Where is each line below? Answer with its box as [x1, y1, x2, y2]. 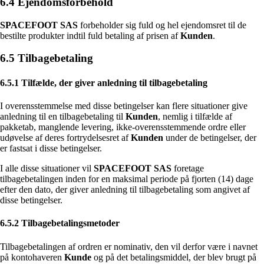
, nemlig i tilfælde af [158, 111, 232, 121]
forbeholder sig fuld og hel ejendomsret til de [78, 19, 246, 30]
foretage [171, 163, 204, 173]
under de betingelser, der [163, 133, 256, 143]
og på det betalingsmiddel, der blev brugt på [91, 252, 256, 262]
